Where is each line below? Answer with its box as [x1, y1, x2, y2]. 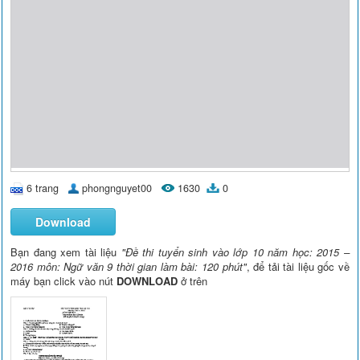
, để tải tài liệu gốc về [246, 259, 350, 275]
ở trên [178, 273, 208, 289]
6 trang [27, 180, 59, 195]
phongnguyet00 [82, 180, 153, 195]
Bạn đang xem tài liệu [10, 244, 121, 260]
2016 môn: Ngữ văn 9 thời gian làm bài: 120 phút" [10, 259, 247, 275]
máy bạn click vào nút [10, 273, 117, 289]
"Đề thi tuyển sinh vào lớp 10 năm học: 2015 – [121, 244, 350, 260]
